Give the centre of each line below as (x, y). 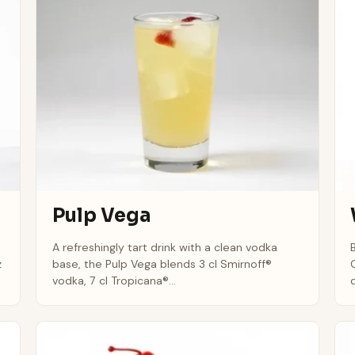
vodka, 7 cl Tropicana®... (114, 281)
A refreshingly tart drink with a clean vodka (164, 248)
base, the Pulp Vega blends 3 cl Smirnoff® (162, 264)
